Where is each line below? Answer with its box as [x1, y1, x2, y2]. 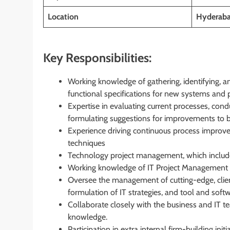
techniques [68, 138, 105, 148]
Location [48, 11, 79, 22]
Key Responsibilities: [43, 50, 151, 65]
